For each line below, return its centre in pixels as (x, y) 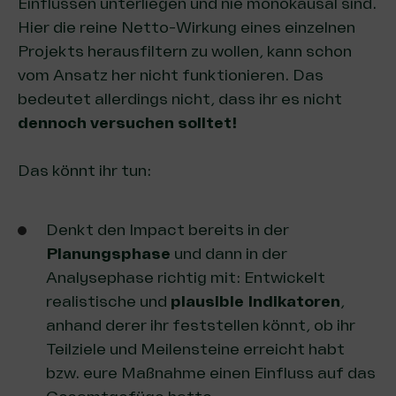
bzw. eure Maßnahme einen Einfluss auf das (211, 373)
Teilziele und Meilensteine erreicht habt (195, 349)
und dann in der (231, 253)
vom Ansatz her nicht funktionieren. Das (171, 75)
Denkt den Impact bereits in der (168, 229)
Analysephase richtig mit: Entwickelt (186, 277)
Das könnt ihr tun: (84, 170)
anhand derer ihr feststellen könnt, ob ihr (201, 325)
